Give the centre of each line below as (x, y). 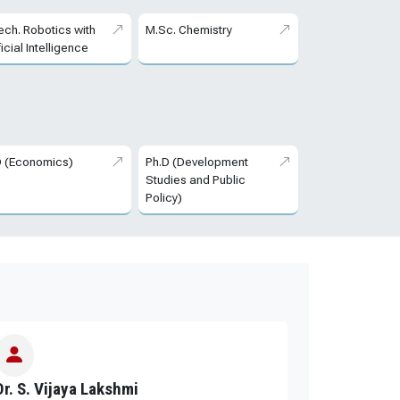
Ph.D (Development (196, 162)
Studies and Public (195, 180)
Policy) (163, 198)
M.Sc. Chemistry (188, 30)
